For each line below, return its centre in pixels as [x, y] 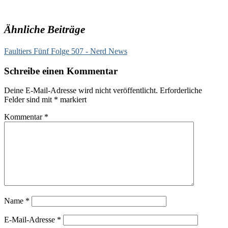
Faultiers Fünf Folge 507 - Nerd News [66, 51]
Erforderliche [181, 91]
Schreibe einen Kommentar [61, 71]
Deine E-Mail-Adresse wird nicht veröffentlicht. [81, 91]
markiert [72, 100]
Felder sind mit [29, 100]
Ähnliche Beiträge [45, 29]
